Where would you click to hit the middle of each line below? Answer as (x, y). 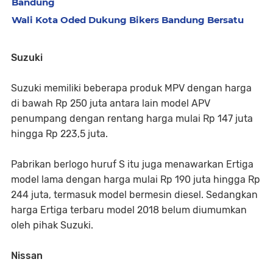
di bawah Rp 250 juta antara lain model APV (111, 103)
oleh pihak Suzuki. (52, 225)
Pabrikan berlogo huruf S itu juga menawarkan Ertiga (132, 164)
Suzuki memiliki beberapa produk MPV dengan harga (131, 88)
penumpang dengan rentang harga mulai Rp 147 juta (132, 119)
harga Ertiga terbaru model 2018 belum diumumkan (129, 210)
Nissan (27, 256)
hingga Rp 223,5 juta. (59, 134)
